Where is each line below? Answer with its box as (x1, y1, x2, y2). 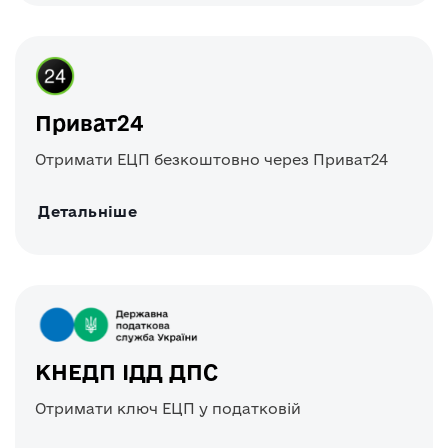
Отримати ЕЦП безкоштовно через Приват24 (35, 151, 388, 168)
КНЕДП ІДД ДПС (35, 360, 218, 384)
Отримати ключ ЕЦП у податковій (35, 400, 301, 417)
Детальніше (38, 203, 138, 220)
